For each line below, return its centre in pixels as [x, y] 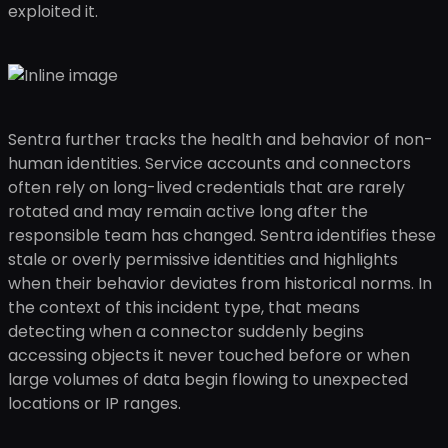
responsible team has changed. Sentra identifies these [222, 235]
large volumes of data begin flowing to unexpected [208, 379]
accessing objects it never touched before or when [209, 355]
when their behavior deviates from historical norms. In [220, 283]
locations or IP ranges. [94, 403]
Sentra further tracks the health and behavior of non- [220, 139]
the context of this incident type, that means [184, 307]
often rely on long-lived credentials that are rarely [206, 187]
